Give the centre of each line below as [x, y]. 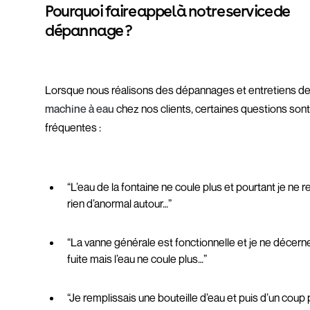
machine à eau [80, 109]
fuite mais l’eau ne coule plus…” [137, 259]
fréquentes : [73, 127]
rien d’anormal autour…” [120, 203]
